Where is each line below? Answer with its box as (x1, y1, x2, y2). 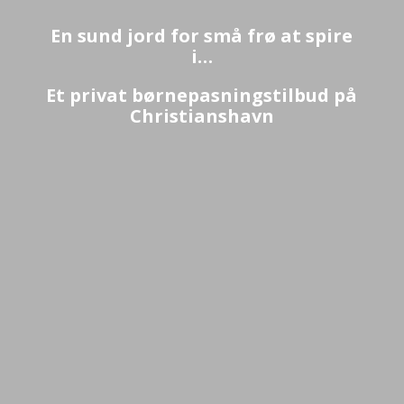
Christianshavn (129, 104, 274, 128)
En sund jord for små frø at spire (50, 23, 353, 48)
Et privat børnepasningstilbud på (46, 83, 358, 107)
